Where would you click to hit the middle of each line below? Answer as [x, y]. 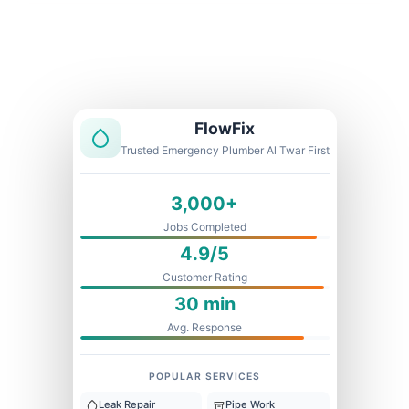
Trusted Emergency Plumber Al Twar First [225, 150]
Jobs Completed [204, 227]
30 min [204, 304]
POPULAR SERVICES [204, 377]
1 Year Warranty [231, 42]
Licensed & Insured [134, 42]
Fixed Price [308, 42]
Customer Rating [204, 277]
